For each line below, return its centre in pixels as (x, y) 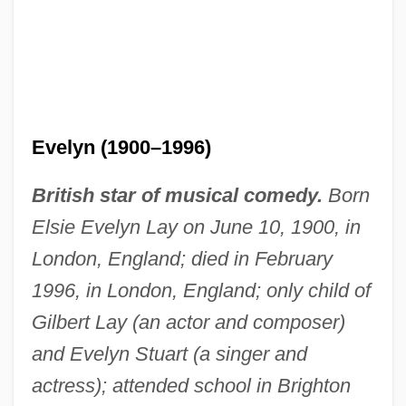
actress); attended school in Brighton (191, 385)
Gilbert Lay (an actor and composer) (188, 322)
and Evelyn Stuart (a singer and (169, 353)
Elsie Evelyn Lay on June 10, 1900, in (196, 227)
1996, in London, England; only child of (201, 290)
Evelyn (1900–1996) (121, 147)
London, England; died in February (182, 258)
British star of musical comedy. (177, 195)
